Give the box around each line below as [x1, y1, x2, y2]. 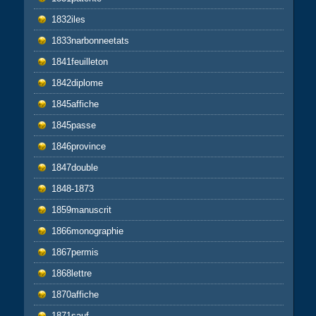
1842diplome [51, 77, 103, 88]
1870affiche [51, 288, 99, 300]
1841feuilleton [51, 56, 108, 67]
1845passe [51, 119, 96, 130]
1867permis [51, 246, 99, 257]
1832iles [51, 13, 85, 25]
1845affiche [51, 98, 99, 109]
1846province [51, 140, 106, 152]
